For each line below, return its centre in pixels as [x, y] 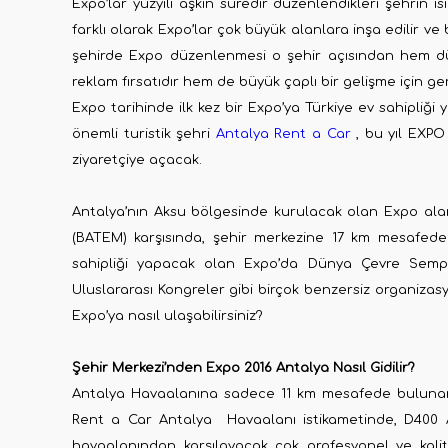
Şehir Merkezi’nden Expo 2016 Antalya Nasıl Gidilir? [243, 368]
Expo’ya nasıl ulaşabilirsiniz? [167, 316]
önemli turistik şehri [144, 134]
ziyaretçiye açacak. [137, 160]
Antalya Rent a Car [283, 134]
